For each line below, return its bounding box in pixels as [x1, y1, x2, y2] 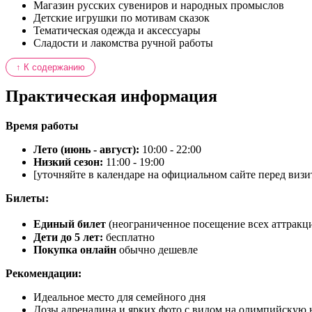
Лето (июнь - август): [33, 143, 139, 156]
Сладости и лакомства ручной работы [33, 37, 213, 49]
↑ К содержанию [16, 62, 85, 73]
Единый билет [33, 218, 106, 231]
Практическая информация [6, 87, 217, 106]
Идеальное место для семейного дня [33, 291, 205, 304]
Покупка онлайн [33, 244, 116, 256]
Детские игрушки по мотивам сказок [33, 12, 210, 24]
